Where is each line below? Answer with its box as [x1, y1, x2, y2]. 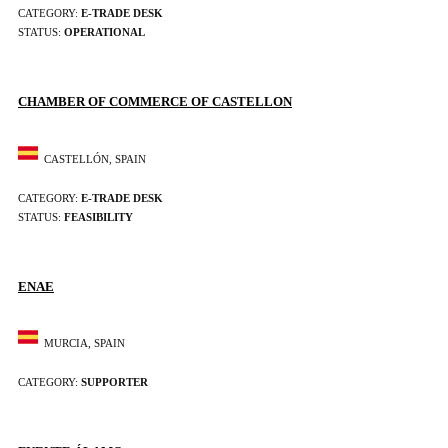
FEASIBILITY [64, 210, 133, 223]
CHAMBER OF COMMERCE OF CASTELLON [18, 94, 292, 110]
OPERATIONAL [64, 26, 145, 39]
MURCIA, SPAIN [38, 336, 125, 349]
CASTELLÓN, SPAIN [38, 152, 146, 165]
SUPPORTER [81, 375, 148, 388]
